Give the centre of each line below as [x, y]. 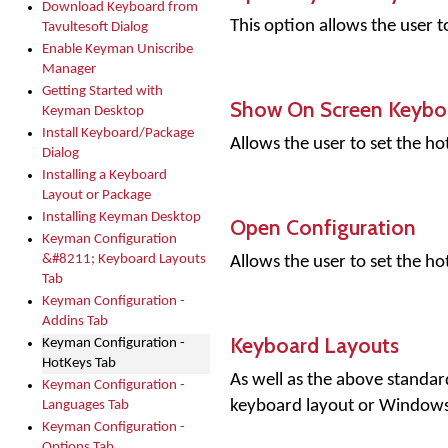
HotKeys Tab [79, 363]
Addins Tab [75, 321]
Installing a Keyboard [104, 175]
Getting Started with [102, 91]
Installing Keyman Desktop [121, 217]
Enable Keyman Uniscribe [117, 49]
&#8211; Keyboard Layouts [124, 259]
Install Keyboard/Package [118, 133]
